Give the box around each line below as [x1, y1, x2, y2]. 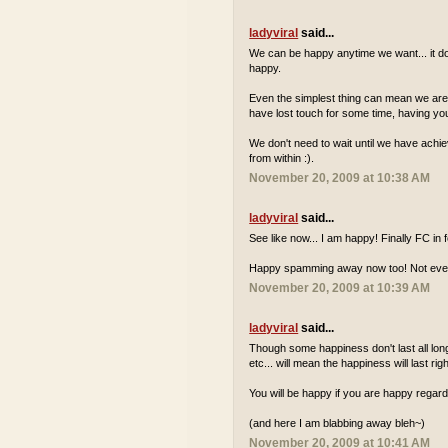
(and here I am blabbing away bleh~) [249, 417, 426, 429]
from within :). [249, 152, 315, 164]
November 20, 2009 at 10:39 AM [249, 281, 431, 295]
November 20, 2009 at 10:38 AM [249, 171, 431, 185]
